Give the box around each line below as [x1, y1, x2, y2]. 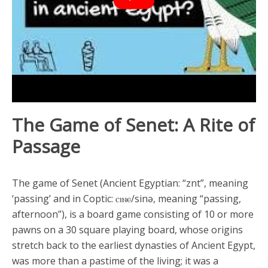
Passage [12, 134, 80, 159]
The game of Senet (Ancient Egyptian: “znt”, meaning [12, 176, 248, 190]
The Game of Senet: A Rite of [12, 112, 255, 137]
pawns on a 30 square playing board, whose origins [12, 223, 243, 236]
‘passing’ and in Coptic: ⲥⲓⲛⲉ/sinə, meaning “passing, [12, 192, 241, 205]
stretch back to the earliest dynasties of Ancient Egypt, [12, 239, 255, 252]
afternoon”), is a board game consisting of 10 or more [12, 208, 254, 221]
